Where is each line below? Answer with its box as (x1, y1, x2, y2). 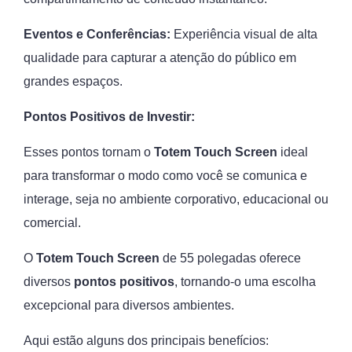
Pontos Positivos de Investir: (24, 110, 195, 123)
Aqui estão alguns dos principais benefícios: (24, 334, 269, 347)
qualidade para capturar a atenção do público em (24, 51, 296, 64)
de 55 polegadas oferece (159, 251, 301, 265)
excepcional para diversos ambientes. (24, 299, 234, 312)
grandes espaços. (24, 75, 123, 88)
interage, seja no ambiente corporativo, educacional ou (24, 192, 328, 206)
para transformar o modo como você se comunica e (24, 169, 307, 182)
